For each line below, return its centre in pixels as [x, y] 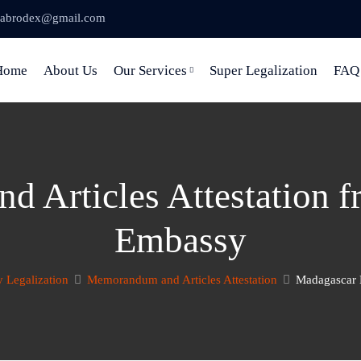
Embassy [180, 240]
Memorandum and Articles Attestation [182, 280]
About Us [71, 71]
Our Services [150, 71]
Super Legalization [263, 71]
